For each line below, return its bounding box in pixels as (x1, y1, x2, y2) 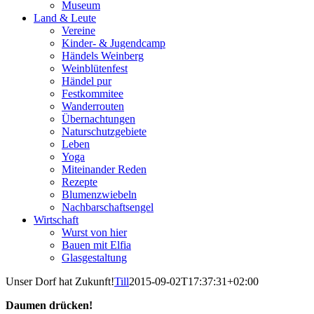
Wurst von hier (62, 226, 127, 238)
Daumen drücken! (6, 299, 93, 311)
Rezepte (62, 176, 97, 188)
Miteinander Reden (62, 163, 146, 175)
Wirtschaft (34, 214, 78, 226)
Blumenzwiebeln (62, 189, 137, 200)
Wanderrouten (62, 100, 124, 112)
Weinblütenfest (62, 62, 128, 74)
